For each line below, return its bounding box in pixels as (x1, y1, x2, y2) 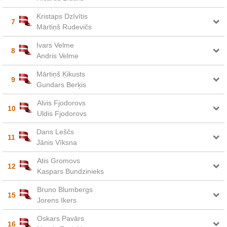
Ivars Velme (36, 41, 74, 49)
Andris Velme (36, 52, 79, 60)
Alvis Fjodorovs (36, 99, 86, 107)
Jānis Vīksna (36, 138, 77, 146)
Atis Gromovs (36, 157, 80, 165)
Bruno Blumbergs (36, 185, 93, 194)
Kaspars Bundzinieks (36, 167, 104, 175)
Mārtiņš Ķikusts (36, 70, 85, 78)
